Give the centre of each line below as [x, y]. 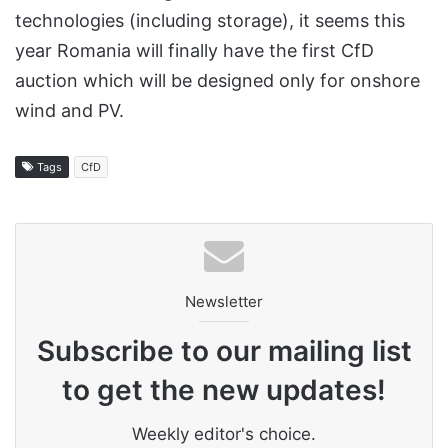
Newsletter [224, 301]
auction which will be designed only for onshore [217, 80]
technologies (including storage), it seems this [210, 20]
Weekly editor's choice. [224, 433]
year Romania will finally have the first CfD [194, 50]
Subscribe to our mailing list [224, 350]
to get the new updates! [224, 389]
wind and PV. [69, 110]
